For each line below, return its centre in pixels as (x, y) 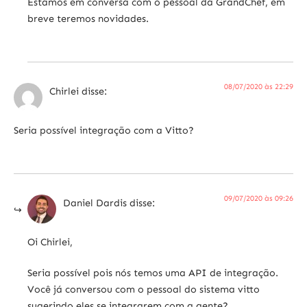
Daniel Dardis (95, 203)
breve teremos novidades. (88, 18)
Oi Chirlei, (50, 242)
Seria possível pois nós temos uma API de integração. (153, 273)
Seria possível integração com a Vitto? (104, 130)
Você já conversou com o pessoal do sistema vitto (144, 290)
